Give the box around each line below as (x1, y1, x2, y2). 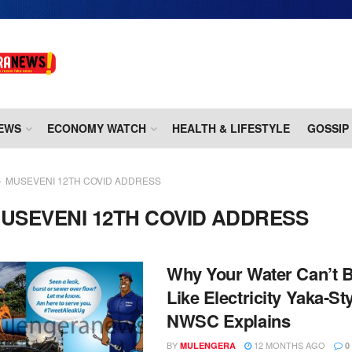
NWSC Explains (167, 308, 291, 334)
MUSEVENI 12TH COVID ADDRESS (5, 174, 161, 188)
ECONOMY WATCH (47, 120, 146, 137)
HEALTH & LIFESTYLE (172, 120, 290, 137)
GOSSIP (307, 120, 349, 137)
